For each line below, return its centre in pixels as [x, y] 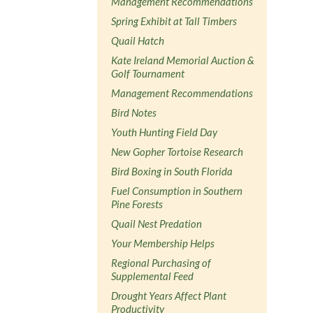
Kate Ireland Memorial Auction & [183, 60]
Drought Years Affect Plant [169, 295]
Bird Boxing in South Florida [172, 171]
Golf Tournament [148, 73]
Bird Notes [134, 112]
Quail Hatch [138, 40]
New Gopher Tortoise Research [177, 151]
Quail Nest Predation [157, 223]
